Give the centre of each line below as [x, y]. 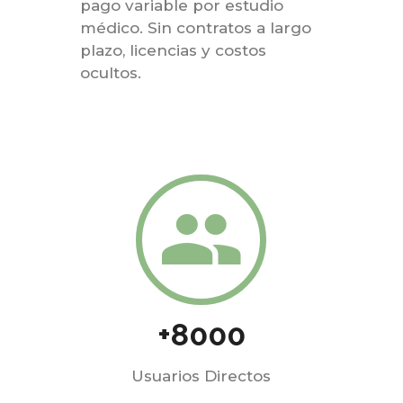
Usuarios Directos [201, 376]
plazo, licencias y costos [173, 50]
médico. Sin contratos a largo [195, 28]
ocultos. [110, 73]
